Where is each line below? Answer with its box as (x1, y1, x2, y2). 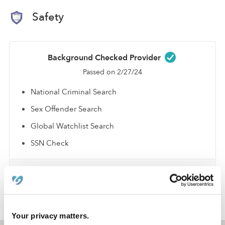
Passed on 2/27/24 (83, 67, 142, 77)
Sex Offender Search (31, 103, 102, 114)
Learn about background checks (59, 164, 166, 174)
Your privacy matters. (12, 211, 89, 220)
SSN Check (31, 138, 69, 148)
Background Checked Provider (47, 52, 163, 63)
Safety (29, 9, 64, 25)
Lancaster (29, 202, 64, 213)
